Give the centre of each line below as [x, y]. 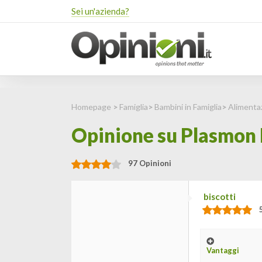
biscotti [220, 196]
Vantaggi [223, 250]
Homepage [91, 107]
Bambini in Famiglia [188, 107]
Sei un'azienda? [100, 11]
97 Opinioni [150, 163]
